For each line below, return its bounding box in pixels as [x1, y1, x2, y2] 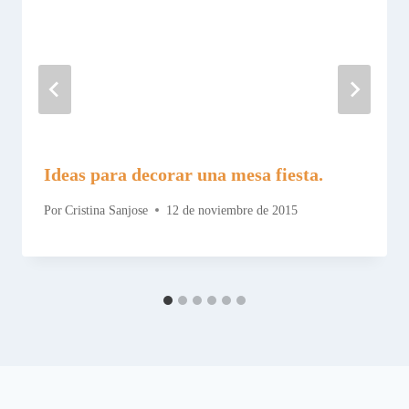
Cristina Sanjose [65, 203, 149, 217]
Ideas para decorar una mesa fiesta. [44, 163, 323, 184]
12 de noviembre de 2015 [166, 203, 299, 217]
